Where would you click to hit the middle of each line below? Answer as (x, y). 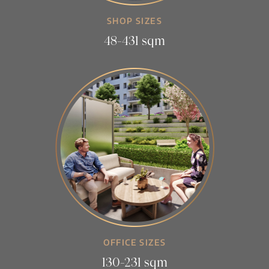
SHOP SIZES (134, 21)
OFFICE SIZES (134, 242)
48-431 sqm (134, 41)
